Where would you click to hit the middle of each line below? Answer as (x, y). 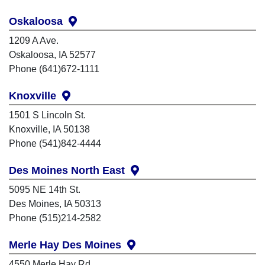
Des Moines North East (70, 171)
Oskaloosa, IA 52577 (52, 55)
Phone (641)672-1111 (54, 69)
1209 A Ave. (34, 41)
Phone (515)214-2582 (55, 218)
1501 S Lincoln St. (47, 115)
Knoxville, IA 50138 (49, 130)
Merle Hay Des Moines (68, 245)
